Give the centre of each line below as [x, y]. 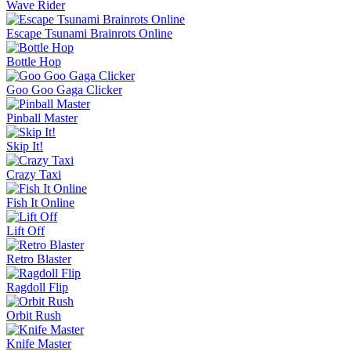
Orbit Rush [34, 315]
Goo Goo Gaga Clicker [64, 89]
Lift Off [25, 230]
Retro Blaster [39, 259]
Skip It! [25, 146]
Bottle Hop [34, 61]
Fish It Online [40, 202]
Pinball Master [42, 118]
